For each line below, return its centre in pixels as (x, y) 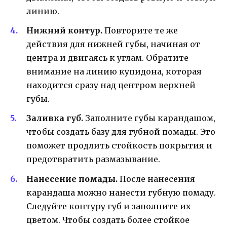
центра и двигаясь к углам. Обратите (107, 58)
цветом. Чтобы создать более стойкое (108, 220)
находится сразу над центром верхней (111, 85)
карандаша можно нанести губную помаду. (121, 192)
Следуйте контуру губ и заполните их (109, 206)
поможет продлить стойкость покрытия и (119, 146)
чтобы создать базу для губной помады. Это (121, 132)
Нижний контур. (64, 31)
